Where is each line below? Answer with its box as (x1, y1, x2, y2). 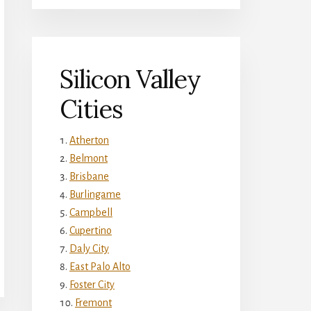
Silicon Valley (60, 62, 201, 95)
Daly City (69, 242, 109, 254)
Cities (60, 92, 123, 125)
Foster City (69, 278, 115, 290)
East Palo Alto (69, 260, 131, 272)
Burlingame (69, 188, 121, 200)
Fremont (75, 296, 112, 308)
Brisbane (69, 170, 109, 182)
